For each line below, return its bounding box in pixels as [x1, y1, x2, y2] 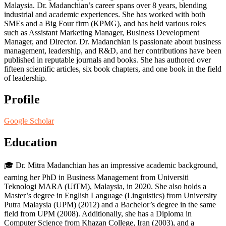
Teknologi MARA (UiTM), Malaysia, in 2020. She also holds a [4, 182, 206, 191]
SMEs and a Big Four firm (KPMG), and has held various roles [4, 19, 206, 28]
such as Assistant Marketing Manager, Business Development [4, 28, 199, 37]
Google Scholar [4, 116, 54, 125]
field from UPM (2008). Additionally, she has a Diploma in [4, 209, 192, 218]
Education [4, 135, 57, 149]
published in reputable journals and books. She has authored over [4, 55, 211, 64]
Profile [4, 92, 40, 106]
